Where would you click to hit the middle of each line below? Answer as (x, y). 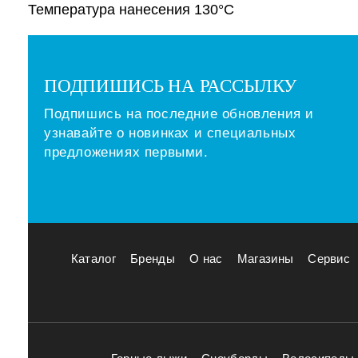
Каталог (93, 259)
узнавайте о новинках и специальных (170, 133)
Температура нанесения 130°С (131, 10)
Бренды (153, 259)
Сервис (329, 259)
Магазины (265, 259)
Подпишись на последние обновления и (179, 114)
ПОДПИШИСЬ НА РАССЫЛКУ (171, 86)
